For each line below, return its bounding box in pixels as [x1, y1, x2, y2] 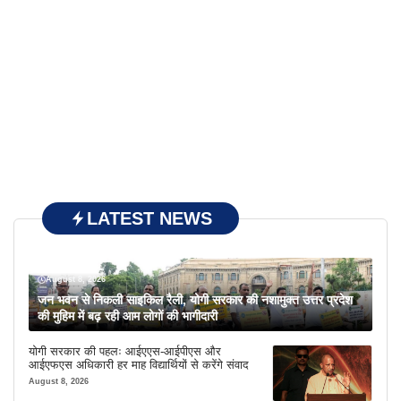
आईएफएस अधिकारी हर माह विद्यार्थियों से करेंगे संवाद [29, 358, 249, 372]
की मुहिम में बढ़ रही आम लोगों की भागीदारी [38, 309, 218, 324]
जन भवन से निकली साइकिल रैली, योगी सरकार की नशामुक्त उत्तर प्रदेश [38, 293, 353, 308]
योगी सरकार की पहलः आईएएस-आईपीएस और [29, 345, 221, 359]
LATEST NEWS [87, 209, 212, 229]
